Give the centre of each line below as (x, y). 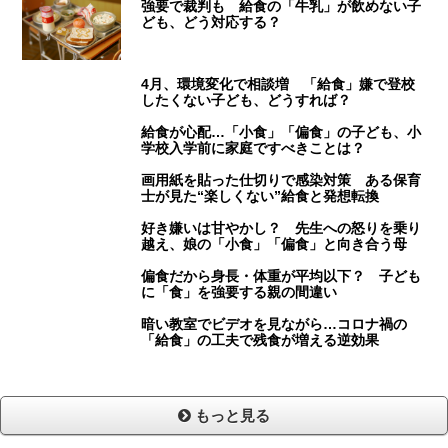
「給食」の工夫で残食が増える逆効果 (260, 340)
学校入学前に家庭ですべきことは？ (253, 148)
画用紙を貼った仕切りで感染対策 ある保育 (281, 180)
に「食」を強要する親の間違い (239, 292)
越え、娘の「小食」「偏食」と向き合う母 (274, 244)
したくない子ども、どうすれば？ (246, 100)
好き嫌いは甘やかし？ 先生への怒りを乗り (281, 228)
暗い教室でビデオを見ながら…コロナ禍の (274, 324)
